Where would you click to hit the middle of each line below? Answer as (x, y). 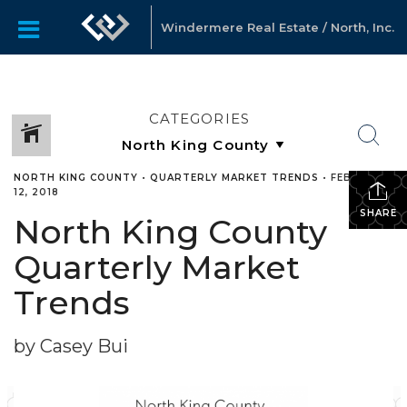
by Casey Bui (71, 346)
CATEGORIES (200, 119)
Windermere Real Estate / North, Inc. (277, 27)
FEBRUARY (361, 178)
